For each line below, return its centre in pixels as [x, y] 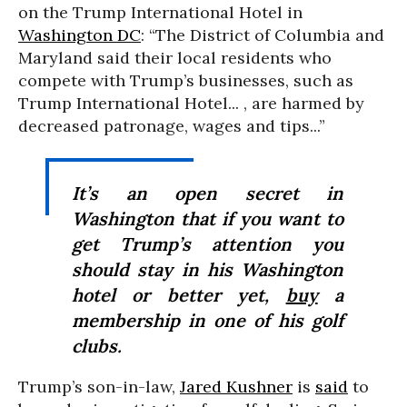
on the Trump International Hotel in [160, 12]
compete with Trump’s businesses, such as [186, 80]
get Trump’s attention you [208, 244]
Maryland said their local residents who [175, 58]
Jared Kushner [236, 387]
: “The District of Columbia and [263, 35]
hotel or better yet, [179, 295]
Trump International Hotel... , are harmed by [191, 103]
